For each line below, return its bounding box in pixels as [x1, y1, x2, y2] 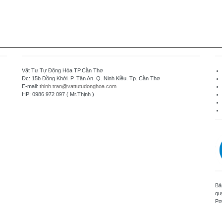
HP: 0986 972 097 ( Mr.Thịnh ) [22, 91, 94, 97]
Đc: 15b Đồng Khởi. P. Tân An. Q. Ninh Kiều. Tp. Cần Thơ [22, 75, 160, 81]
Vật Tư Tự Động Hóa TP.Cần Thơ [22, 67, 103, 73]
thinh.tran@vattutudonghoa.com [40, 83, 116, 89]
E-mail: [22, 83, 40, 89]
